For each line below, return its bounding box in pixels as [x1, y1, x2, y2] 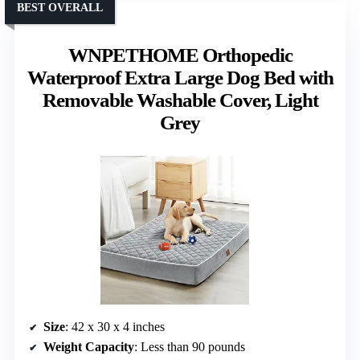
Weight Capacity [43, 339, 134, 354]
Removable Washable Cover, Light [42, 88, 318, 111]
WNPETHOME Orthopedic [67, 43, 292, 66]
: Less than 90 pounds [134, 339, 245, 354]
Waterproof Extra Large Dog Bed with [27, 66, 333, 88]
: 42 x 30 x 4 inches [65, 319, 165, 333]
